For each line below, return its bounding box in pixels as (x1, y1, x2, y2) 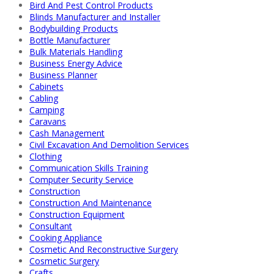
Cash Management (29, 127, 105, 139)
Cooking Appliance (29, 231, 102, 243)
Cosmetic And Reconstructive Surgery (29, 243, 178, 255)
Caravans (29, 115, 66, 127)
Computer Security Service (29, 173, 133, 185)
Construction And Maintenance (29, 196, 152, 209)
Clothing (29, 150, 62, 162)
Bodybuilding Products (29, 22, 118, 34)
